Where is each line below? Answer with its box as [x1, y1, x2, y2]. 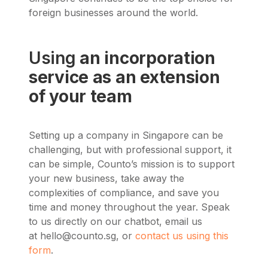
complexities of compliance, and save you [29, 186, 219, 199]
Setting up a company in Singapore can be [29, 129, 223, 141]
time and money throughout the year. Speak [29, 200, 230, 213]
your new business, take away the [29, 172, 184, 184]
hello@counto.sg [40, 229, 116, 242]
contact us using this [132, 229, 229, 242]
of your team [29, 86, 132, 107]
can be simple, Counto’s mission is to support [29, 157, 234, 170]
